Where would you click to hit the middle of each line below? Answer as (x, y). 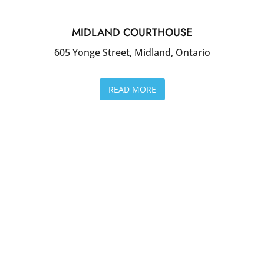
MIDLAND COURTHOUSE (132, 32)
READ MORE (132, 89)
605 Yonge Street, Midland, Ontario (132, 52)
